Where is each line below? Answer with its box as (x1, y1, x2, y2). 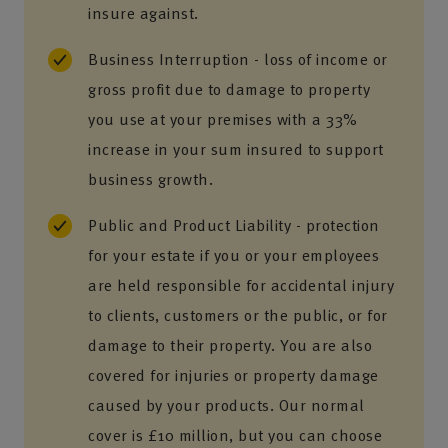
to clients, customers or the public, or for (88, 303, 388, 327)
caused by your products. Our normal (88, 393, 365, 417)
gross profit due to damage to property (88, 77, 370, 101)
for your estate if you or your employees (88, 243, 379, 267)
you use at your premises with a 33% (88, 107, 358, 131)
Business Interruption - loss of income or (88, 47, 388, 71)
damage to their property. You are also (88, 333, 372, 357)
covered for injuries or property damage (88, 363, 379, 387)
